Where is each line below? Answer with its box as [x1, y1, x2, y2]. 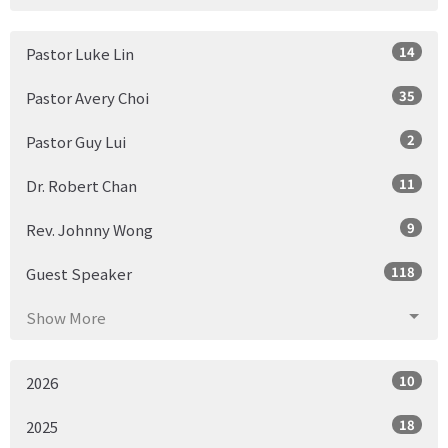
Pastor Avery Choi [26, 86, 149, 108]
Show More [26, 306, 106, 328]
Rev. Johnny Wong [26, 218, 153, 240]
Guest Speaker [26, 262, 132, 284]
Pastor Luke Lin [26, 42, 134, 64]
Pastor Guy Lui [26, 130, 126, 152]
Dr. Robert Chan [26, 174, 137, 196]
